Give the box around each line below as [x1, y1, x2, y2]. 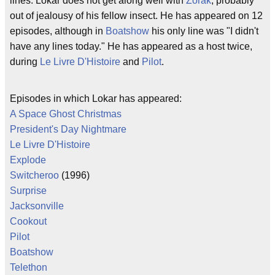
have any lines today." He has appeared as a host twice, [10, 41, 252, 52]
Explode [10, 155, 46, 165]
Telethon [10, 262, 47, 273]
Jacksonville [10, 201, 64, 211]
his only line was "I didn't [149, 26, 258, 36]
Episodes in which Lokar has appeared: [10, 93, 182, 104]
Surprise [10, 185, 47, 196]
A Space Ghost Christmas [10, 109, 122, 119]
